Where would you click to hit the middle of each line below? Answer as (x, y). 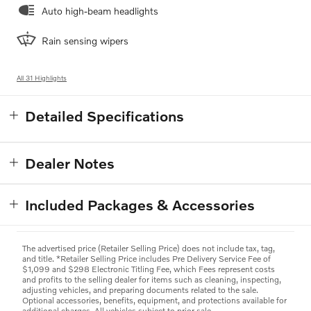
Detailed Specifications (104, 116)
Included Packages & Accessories (140, 205)
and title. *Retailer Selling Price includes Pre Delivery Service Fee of (146, 259)
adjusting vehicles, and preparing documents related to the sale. (140, 290)
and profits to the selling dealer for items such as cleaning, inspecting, (152, 280)
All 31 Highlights (42, 78)
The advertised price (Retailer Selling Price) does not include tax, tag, (149, 249)
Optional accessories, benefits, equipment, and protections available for (154, 301)
